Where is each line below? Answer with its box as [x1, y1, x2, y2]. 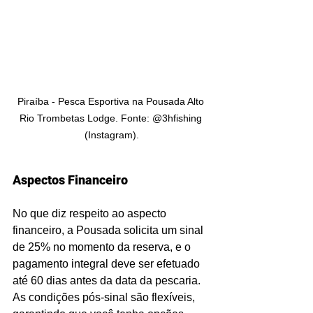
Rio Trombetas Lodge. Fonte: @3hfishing [19, 112, 205, 124]
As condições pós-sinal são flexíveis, [13, 291, 198, 303]
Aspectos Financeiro [13, 172, 128, 187]
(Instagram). [85, 129, 139, 140]
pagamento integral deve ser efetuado [13, 257, 203, 270]
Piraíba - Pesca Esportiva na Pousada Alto [17, 95, 207, 107]
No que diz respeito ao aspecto [13, 207, 169, 219]
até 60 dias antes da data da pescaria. [13, 274, 203, 286]
